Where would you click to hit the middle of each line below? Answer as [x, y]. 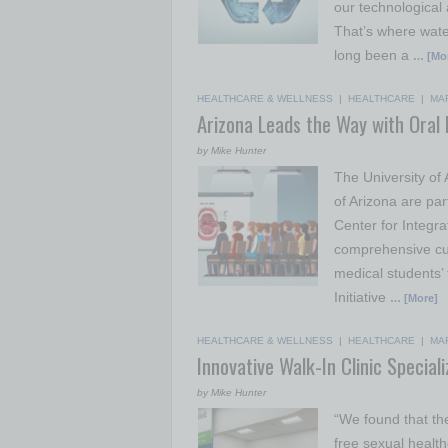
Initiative [362, 297]
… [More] [414, 298]
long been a [373, 55]
